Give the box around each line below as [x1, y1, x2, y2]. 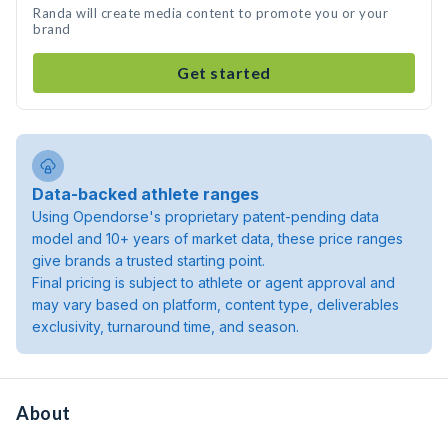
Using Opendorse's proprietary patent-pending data [32, 208, 379, 225]
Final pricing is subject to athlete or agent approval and [32, 274, 395, 291]
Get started [177, 63, 271, 82]
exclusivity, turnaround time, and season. [32, 318, 299, 335]
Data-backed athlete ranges [32, 184, 259, 204]
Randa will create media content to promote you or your [33, 5, 388, 21]
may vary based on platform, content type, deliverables [32, 296, 399, 313]
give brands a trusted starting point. [32, 252, 265, 269]
